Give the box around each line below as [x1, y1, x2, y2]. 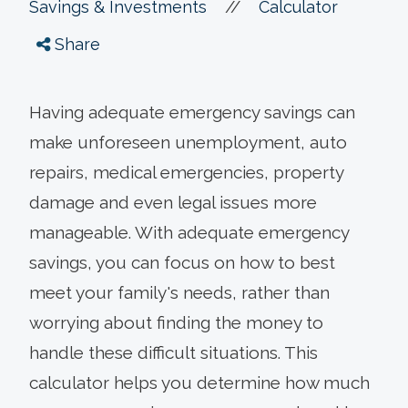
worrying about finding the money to [29, 312, 323, 333]
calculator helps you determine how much [29, 372, 370, 393]
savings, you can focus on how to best [29, 252, 335, 273]
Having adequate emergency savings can [29, 102, 355, 123]
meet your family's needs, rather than [29, 282, 330, 303]
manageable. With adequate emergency [29, 222, 349, 243]
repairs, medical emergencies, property [29, 162, 343, 183]
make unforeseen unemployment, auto [29, 132, 347, 153]
